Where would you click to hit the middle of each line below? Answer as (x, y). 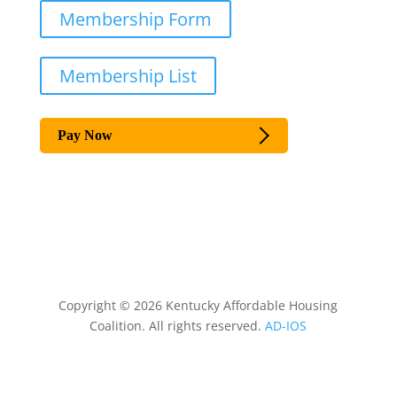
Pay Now (85, 136)
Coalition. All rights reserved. (178, 326)
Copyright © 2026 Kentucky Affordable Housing (198, 306)
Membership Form (135, 19)
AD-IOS (286, 326)
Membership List (128, 76)
